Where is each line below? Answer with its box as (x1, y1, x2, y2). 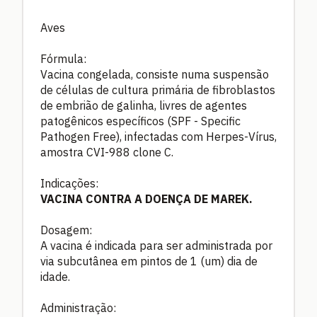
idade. (40, 269, 70, 284)
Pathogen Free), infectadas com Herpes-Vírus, (40, 129, 277, 144)
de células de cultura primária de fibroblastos (40, 82, 275, 97)
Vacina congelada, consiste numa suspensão (40, 67, 269, 81)
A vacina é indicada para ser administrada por (40, 238, 272, 253)
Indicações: (40, 175, 98, 190)
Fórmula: (40, 51, 86, 66)
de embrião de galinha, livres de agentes (40, 98, 247, 113)
